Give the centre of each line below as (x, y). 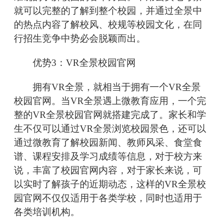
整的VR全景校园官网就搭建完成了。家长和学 (110, 115)
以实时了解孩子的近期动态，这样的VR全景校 (110, 184)
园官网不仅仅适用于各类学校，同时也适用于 (108, 198)
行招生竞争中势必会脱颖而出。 (80, 39)
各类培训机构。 (47, 212)
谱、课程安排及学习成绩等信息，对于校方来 (108, 157)
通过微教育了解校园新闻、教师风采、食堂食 (108, 143)
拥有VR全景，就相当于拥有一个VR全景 (107, 87)
